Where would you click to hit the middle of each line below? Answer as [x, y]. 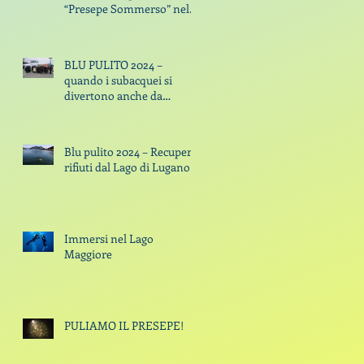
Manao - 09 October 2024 [150, 126]
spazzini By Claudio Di [87, 111]
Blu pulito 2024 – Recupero [131, 152]
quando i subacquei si [118, 80]
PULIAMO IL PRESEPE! [124, 325]
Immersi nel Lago [109, 238]
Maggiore [88, 254]
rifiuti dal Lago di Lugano [127, 167]
